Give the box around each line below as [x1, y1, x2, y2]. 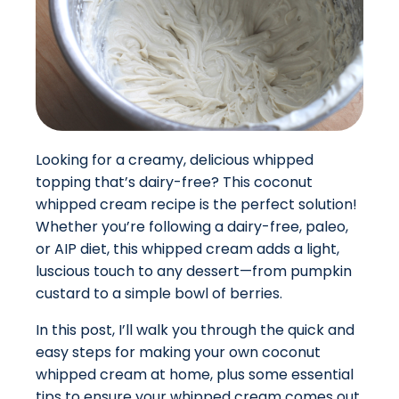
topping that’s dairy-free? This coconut [36, 172, 313, 193]
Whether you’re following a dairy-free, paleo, [36, 216, 348, 238]
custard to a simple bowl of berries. [36, 283, 282, 305]
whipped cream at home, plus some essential [36, 364, 354, 386]
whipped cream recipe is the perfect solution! [36, 194, 357, 216]
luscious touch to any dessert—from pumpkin [36, 261, 352, 282]
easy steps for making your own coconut [36, 342, 321, 363]
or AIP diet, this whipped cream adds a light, [36, 239, 339, 260]
